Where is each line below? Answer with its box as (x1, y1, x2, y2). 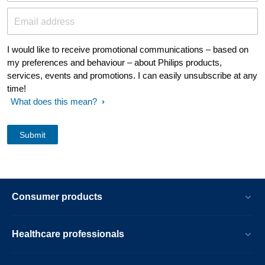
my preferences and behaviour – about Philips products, (7, 57, 222, 68)
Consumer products (12, 192, 102, 202)
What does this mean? (11, 96, 97, 107)
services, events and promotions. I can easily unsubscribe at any (7, 70, 257, 81)
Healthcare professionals (12, 229, 124, 240)
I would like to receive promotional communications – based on (7, 44, 248, 55)
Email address (14, 17, 75, 27)
